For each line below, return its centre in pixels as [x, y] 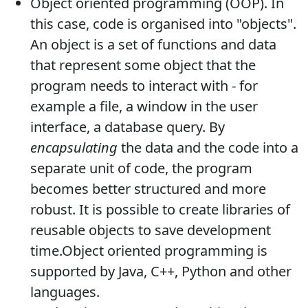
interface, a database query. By [128, 127]
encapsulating [74, 148]
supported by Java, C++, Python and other [161, 272]
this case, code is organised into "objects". [163, 24]
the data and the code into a [208, 148]
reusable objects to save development [151, 230]
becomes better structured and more [148, 189]
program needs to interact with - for [144, 86]
